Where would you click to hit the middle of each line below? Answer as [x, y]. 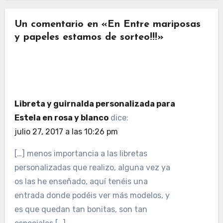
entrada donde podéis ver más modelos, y [92, 195]
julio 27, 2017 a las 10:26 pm [66, 131]
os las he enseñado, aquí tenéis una [81, 181]
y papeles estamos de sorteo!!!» [89, 38]
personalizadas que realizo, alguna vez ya [92, 167]
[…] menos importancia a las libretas [81, 153]
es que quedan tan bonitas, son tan [81, 209]
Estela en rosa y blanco [61, 117]
